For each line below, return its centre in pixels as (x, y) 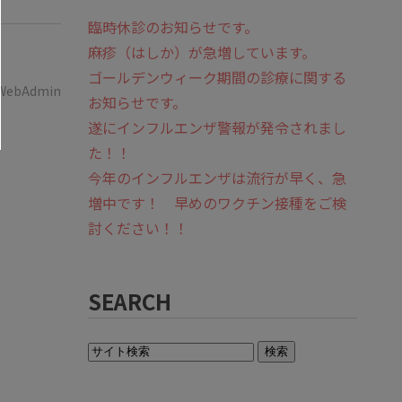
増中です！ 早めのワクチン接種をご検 (217, 203)
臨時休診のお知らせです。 (173, 27)
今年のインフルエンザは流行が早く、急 (217, 178)
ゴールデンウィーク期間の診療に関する (217, 77)
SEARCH (130, 301)
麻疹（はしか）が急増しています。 (202, 52)
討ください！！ (138, 228)
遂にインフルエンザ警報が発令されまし (217, 127)
